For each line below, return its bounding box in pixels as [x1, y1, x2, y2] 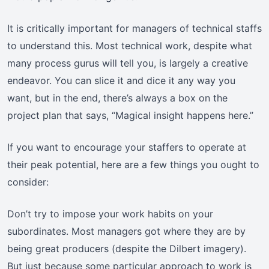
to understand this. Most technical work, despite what [7, 40, 252, 52]
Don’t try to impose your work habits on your [7, 208, 213, 220]
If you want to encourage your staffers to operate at [7, 141, 246, 154]
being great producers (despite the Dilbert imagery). [7, 243, 246, 255]
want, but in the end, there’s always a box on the [7, 92, 228, 104]
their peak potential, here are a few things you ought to [7, 159, 259, 171]
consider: [7, 176, 49, 189]
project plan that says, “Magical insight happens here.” [7, 109, 253, 122]
